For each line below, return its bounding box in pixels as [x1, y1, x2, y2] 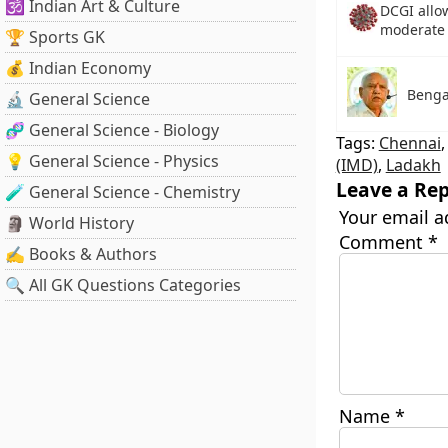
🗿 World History [5, 212, 134, 234]
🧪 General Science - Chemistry [5, 181, 240, 203]
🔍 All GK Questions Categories [5, 274, 241, 296]
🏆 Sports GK [5, 26, 105, 48]
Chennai [378, 132, 441, 154]
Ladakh [385, 154, 441, 176]
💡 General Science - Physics [5, 150, 219, 172]
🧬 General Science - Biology [5, 119, 219, 141]
